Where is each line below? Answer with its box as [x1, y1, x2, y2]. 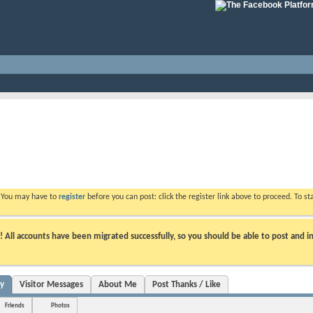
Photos [51, 302, 70, 309]
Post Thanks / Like [152, 279, 221, 289]
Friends [5, 302, 24, 309]
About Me [99, 279, 137, 289]
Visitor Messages [20, 279, 83, 289]
